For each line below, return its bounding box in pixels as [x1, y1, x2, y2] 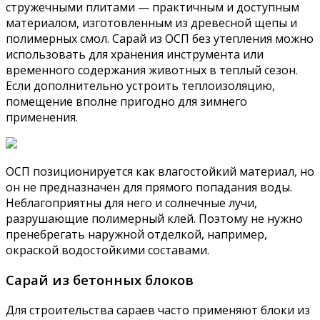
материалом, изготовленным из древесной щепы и [6, 14, 297, 31]
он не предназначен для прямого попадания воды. [6, 179, 292, 195]
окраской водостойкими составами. [6, 241, 209, 258]
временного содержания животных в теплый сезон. [6, 61, 298, 78]
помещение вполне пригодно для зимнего [6, 93, 247, 109]
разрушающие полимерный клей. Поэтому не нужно [6, 210, 303, 226]
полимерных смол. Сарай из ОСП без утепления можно [6, 30, 314, 46]
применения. [6, 109, 78, 125]
